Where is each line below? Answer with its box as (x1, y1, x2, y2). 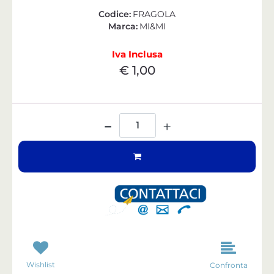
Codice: (98, 8, 131, 20)
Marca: (108, 20, 138, 32)
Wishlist (26, 259, 55, 269)
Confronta (209, 260, 248, 270)
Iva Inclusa (111, 48, 163, 60)
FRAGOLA (132, 8, 176, 20)
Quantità (118, 109, 157, 121)
